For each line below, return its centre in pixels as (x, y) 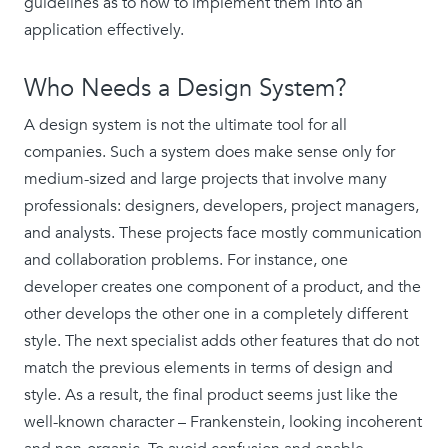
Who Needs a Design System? (189, 88)
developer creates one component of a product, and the (222, 287)
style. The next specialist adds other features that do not (221, 341)
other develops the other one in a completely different (216, 314)
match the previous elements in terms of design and (208, 368)
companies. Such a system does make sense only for (209, 152)
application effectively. (106, 30)
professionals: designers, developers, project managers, (221, 206)
